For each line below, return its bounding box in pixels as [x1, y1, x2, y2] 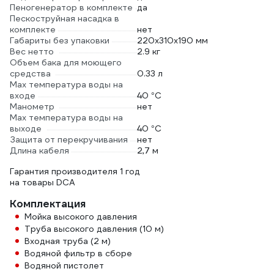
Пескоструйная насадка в [10, 13, 119, 24]
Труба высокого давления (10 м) [24, 223, 164, 234]
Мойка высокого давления [24, 211, 137, 222]
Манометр [10, 101, 54, 112]
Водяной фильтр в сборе [24, 248, 132, 259]
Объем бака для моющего [10, 57, 122, 68]
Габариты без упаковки [10, 35, 109, 46]
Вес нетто [10, 46, 54, 57]
